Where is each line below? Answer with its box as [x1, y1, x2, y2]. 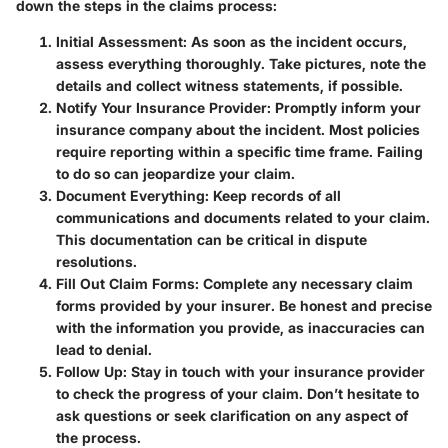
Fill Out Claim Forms [56, 275, 195, 293]
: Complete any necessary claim [195, 275, 413, 293]
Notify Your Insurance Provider [56, 99, 267, 117]
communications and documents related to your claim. [56, 209, 430, 227]
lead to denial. [56, 341, 152, 359]
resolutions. [56, 253, 137, 271]
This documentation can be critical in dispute [56, 231, 367, 249]
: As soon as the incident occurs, [183, 33, 407, 51]
